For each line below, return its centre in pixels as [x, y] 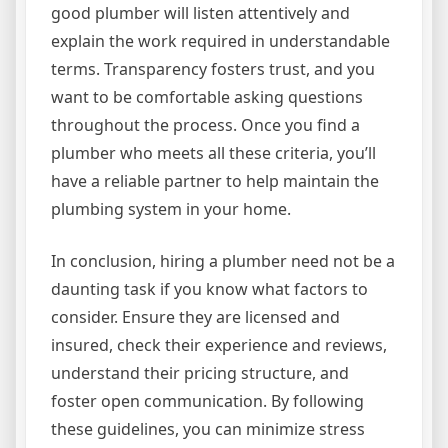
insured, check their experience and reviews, [219, 344]
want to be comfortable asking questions [207, 96]
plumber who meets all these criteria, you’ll [213, 152]
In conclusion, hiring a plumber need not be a [223, 260]
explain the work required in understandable [220, 40]
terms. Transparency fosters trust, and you [213, 68]
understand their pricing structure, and [200, 372]
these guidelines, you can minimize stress [208, 428]
